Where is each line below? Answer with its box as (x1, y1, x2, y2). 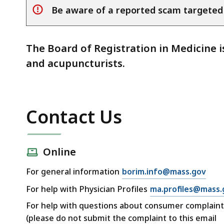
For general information (26, 165, 119, 177)
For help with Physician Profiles (26, 183, 147, 195)
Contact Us (26, 104, 122, 129)
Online (43, 144, 76, 158)
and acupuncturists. (26, 56, 125, 70)
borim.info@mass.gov (122, 165, 206, 177)
